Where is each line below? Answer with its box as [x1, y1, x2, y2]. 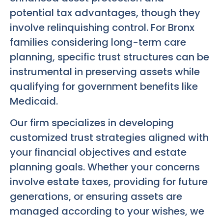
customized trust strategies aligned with [10, 131, 209, 145]
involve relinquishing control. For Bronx [10, 20, 194, 34]
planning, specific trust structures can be [10, 50, 209, 64]
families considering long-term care [10, 35, 186, 49]
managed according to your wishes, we [10, 204, 204, 219]
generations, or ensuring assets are [10, 190, 182, 204]
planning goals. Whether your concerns [10, 160, 200, 174]
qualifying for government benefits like [10, 79, 198, 93]
